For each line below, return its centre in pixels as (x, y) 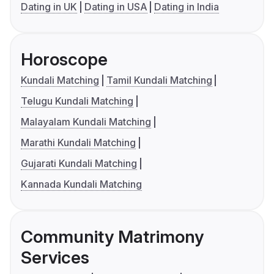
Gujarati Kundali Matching (79, 164)
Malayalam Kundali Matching (86, 122)
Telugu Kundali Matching (77, 101)
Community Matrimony (112, 237)
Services (55, 258)
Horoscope (64, 60)
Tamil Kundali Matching (159, 80)
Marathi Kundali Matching (78, 143)
